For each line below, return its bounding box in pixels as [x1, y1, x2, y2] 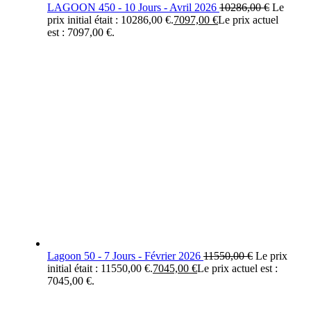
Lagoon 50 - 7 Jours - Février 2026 [47, 249, 201, 262]
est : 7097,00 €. [47, 26, 115, 38]
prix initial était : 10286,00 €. [47, 13, 174, 26]
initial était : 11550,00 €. [47, 262, 153, 274]
